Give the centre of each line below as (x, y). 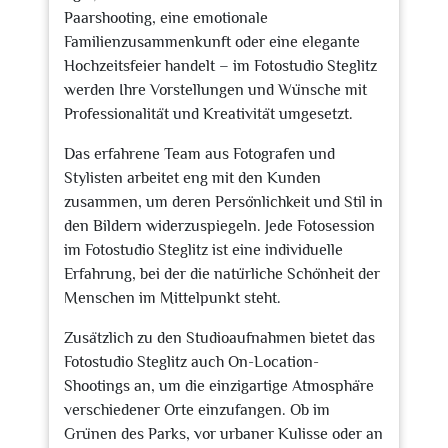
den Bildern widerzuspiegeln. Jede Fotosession (219, 226)
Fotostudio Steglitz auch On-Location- (191, 362)
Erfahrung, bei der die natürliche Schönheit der (222, 274)
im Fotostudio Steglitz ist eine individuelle (203, 250)
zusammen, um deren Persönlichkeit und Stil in (223, 202)
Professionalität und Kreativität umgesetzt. (208, 114)
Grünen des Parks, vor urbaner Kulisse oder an (223, 434)
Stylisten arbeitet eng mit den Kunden (192, 178)
